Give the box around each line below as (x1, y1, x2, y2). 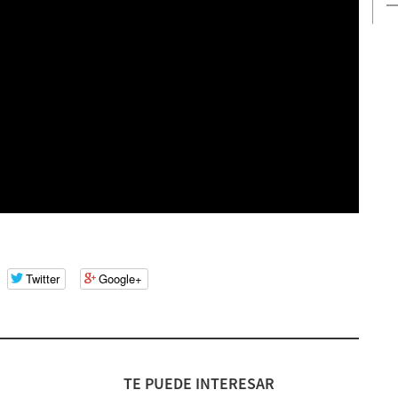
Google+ (98, 270, 142, 288)
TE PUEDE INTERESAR (123, 372, 275, 394)
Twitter (25, 270, 60, 288)
